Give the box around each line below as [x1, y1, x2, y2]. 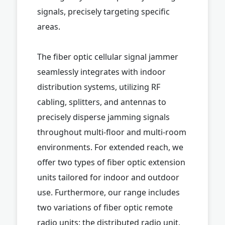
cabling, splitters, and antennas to [37, 96, 166, 107]
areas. [37, 21, 60, 32]
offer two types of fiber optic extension [37, 156, 185, 168]
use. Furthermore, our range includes [37, 186, 180, 198]
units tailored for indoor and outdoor [37, 171, 179, 183]
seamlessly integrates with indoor [37, 66, 166, 77]
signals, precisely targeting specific [37, 6, 170, 17]
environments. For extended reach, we [37, 141, 183, 153]
